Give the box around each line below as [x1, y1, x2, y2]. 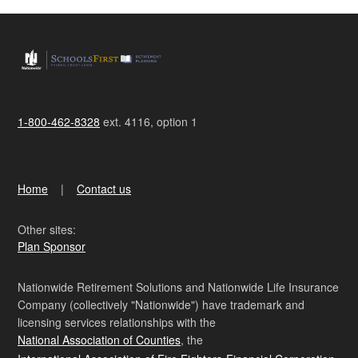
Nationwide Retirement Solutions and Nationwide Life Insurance [18, 279, 339, 296]
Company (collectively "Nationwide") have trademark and [18, 296, 304, 313]
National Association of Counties [18, 332, 181, 348]
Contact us [77, 181, 131, 197]
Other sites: [18, 221, 76, 238]
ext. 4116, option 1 [100, 113, 197, 130]
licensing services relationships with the [18, 314, 216, 331]
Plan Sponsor [18, 238, 86, 255]
